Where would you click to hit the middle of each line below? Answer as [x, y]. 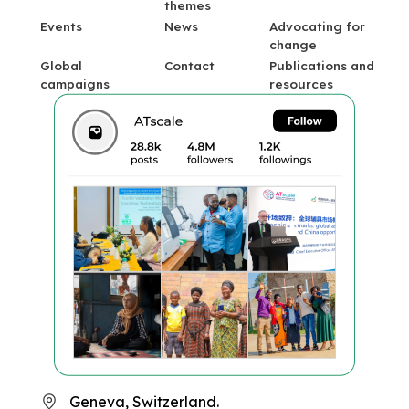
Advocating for [317, 26]
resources [301, 84]
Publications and [322, 65]
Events [61, 26]
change [293, 44]
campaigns [75, 84]
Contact [189, 65]
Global [61, 65]
